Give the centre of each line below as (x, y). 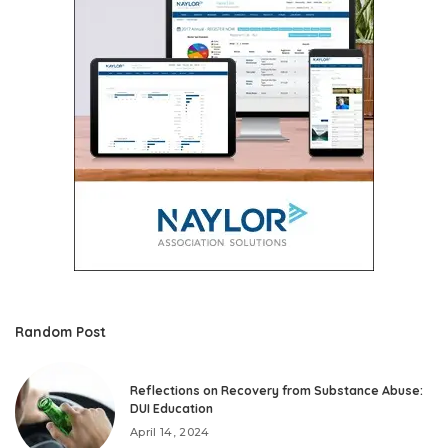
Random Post (60, 331)
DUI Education (171, 409)
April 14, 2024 (170, 432)
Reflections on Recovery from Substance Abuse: (276, 391)
